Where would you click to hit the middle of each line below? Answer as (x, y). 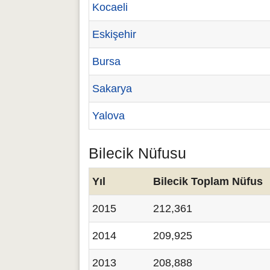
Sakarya (112, 89)
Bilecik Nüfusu (137, 153)
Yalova (108, 116)
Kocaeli (110, 7)
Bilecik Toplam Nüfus (208, 181)
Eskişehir (114, 34)
